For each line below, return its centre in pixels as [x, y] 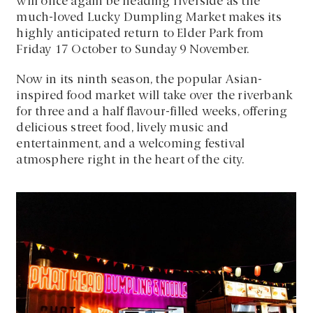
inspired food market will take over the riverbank [155, 96]
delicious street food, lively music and [123, 128]
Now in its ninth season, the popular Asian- [139, 80]
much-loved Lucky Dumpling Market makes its [149, 17]
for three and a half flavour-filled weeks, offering [152, 112]
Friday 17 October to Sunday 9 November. [133, 50]
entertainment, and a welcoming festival [131, 144]
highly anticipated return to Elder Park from [140, 34]
